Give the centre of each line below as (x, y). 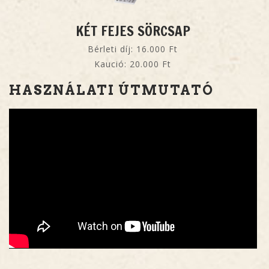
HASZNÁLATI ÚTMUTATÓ (111, 90)
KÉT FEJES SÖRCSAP (133, 31)
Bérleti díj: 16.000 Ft (133, 49)
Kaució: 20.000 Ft (133, 64)
